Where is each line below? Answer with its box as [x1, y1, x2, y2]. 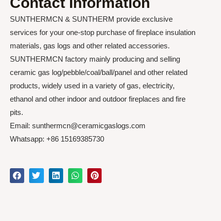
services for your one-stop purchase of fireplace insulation [10, 28, 195, 37]
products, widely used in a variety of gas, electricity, [10, 81, 175, 90]
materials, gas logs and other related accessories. [10, 41, 170, 50]
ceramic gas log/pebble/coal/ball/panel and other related [10, 68, 187, 76]
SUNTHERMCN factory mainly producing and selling [10, 55, 180, 63]
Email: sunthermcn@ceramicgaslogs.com [10, 121, 146, 130]
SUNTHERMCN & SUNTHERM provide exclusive [10, 15, 173, 23]
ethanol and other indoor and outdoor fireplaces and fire [10, 95, 185, 103]
